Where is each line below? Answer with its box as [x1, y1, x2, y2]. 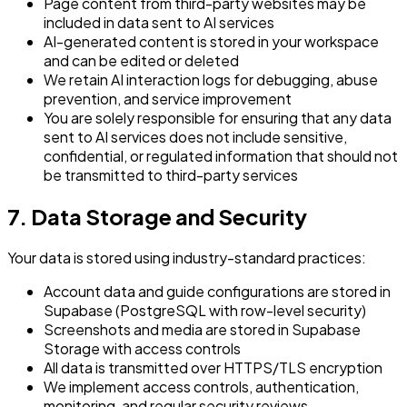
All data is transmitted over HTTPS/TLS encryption [44, 357, 382, 377]
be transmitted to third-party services [44, 164, 298, 184]
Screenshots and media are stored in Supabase [44, 319, 361, 339]
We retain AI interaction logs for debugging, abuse [44, 69, 378, 89]
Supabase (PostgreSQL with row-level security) [44, 300, 366, 320]
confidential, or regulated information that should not [44, 145, 398, 165]
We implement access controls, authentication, [44, 376, 359, 396]
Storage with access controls [44, 338, 241, 358]
